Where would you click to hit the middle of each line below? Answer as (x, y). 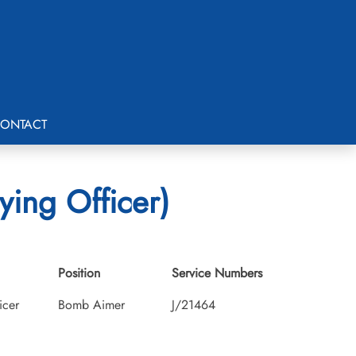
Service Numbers (217, 273)
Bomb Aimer (91, 305)
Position (79, 273)
